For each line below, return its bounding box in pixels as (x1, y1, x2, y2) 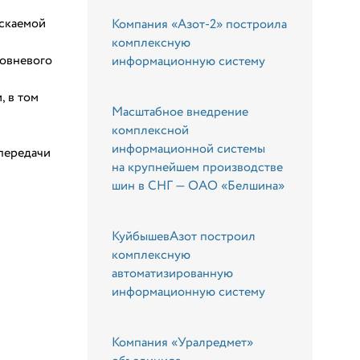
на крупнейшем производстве (112, 157, 284, 177)
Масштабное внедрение (112, 102, 249, 121)
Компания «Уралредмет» (112, 333, 254, 352)
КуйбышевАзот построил (112, 227, 256, 246)
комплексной (112, 121, 190, 140)
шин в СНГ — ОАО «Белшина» (112, 176, 285, 195)
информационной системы (112, 139, 266, 158)
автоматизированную (112, 264, 234, 283)
